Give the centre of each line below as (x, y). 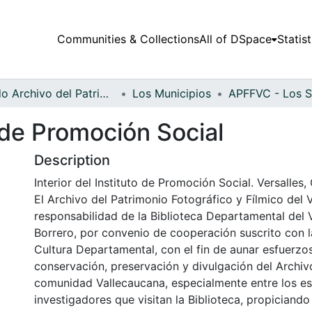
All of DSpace (235, 39)
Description (72, 160)
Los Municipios (172, 93)
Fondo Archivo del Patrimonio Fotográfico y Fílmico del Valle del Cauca (104, 93)
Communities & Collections (128, 39)
